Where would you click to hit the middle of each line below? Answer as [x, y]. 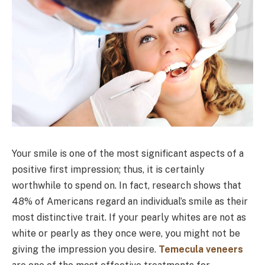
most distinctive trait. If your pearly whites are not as [129, 217]
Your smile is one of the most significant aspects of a [128, 153]
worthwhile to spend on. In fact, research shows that [127, 185]
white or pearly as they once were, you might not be [126, 233]
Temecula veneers [201, 249]
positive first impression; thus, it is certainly [108, 169]
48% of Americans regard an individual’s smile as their [130, 201]
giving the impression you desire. [84, 249]
